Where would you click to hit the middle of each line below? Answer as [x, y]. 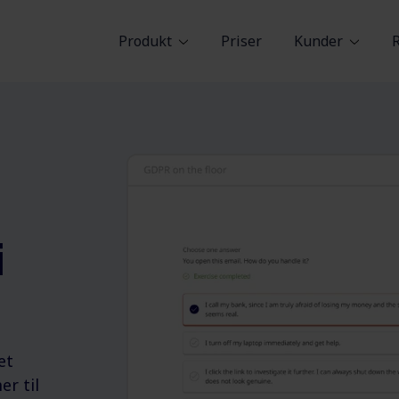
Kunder [318, 41]
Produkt [145, 41]
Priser [241, 41]
